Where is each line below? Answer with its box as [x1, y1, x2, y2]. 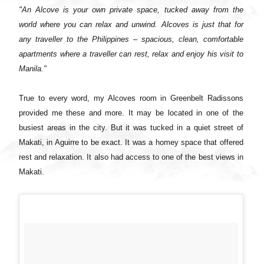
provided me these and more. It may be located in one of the [19, 108, 243, 117]
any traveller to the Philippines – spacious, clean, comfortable [19, 34, 243, 44]
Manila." [19, 64, 47, 73]
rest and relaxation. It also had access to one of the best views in [19, 152, 243, 161]
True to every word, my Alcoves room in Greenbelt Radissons [19, 93, 243, 103]
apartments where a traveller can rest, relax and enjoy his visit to [19, 49, 243, 58]
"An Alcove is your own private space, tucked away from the [19, 5, 243, 14]
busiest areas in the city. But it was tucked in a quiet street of [19, 123, 243, 132]
